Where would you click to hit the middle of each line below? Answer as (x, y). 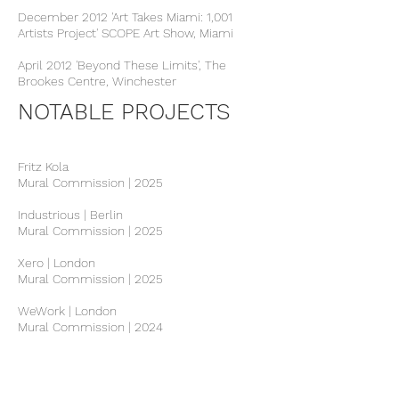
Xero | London (57, 263)
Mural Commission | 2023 (90, 375)
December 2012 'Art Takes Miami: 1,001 (125, 17)
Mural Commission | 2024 (90, 327)
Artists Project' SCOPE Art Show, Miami (126, 33)
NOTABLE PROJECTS (124, 112)
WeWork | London (67, 311)
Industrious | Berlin (70, 215)
